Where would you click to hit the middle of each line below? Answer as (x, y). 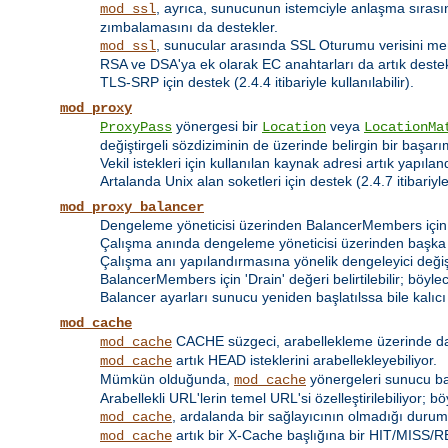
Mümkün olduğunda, (167, 379)
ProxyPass (136, 127)
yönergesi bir (217, 126)
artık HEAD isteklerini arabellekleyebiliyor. (304, 360)
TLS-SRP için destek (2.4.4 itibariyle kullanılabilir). (257, 82)
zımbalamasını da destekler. (189, 27)
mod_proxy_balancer (132, 207)
